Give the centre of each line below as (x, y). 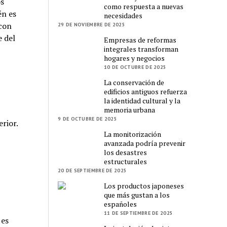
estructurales (126, 161)
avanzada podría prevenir (145, 143)
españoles (121, 204)
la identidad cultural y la (142, 100)
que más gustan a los (137, 195)
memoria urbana (130, 109)
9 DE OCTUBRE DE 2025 (88, 119)
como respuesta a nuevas (144, 6)
